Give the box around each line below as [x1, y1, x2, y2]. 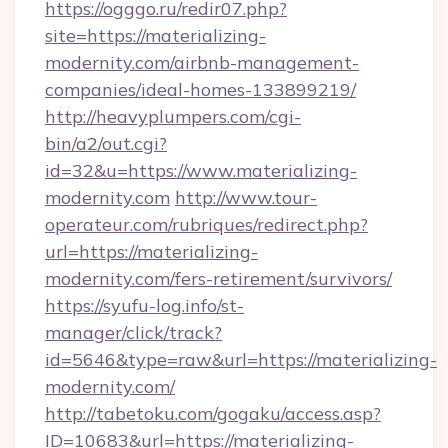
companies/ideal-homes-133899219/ [45, 78, 356, 101]
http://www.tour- [175, 186, 317, 209]
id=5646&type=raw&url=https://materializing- [45, 348, 437, 371]
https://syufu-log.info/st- [45, 294, 244, 317]
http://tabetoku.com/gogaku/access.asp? [45, 402, 381, 425]
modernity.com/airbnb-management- [45, 51, 359, 74]
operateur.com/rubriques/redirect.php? [45, 213, 368, 236]
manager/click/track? [45, 321, 222, 344]
